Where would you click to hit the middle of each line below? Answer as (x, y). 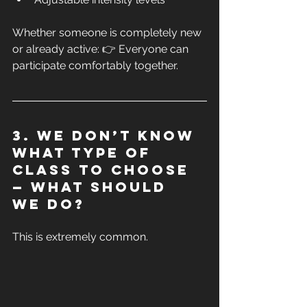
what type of (85, 153)
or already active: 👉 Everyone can (102, 49)
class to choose (104, 170)
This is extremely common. (80, 237)
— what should (93, 187)
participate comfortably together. (95, 66)
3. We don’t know (107, 136)
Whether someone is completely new (108, 33)
